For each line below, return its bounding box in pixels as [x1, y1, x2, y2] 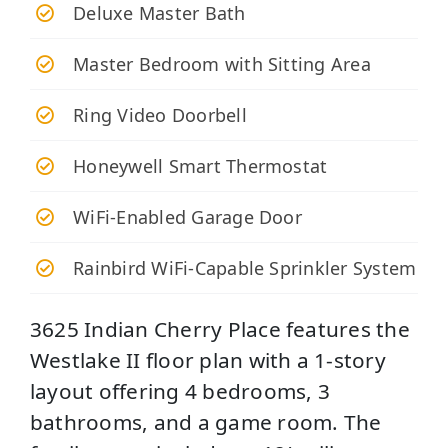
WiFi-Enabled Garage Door [73, 204, 302, 229]
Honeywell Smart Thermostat [73, 153, 328, 178]
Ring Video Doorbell [73, 102, 247, 127]
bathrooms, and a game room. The [30, 407, 382, 436]
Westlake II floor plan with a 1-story [30, 345, 386, 374]
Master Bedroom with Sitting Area [73, 51, 371, 76]
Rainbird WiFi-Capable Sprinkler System [73, 255, 417, 280]
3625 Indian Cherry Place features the [30, 314, 410, 343]
